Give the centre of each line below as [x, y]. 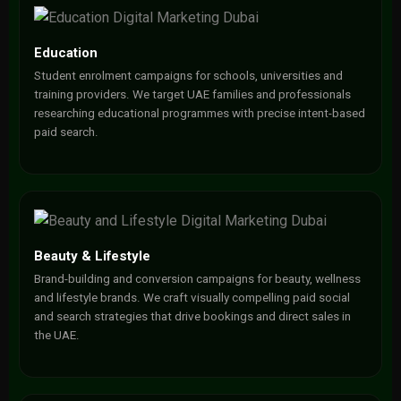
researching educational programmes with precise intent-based [199, 113]
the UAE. [56, 335]
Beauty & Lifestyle [92, 256]
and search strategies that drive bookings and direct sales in [192, 316]
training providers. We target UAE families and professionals [192, 94]
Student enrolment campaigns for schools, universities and [188, 76]
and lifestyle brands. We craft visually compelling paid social [192, 298]
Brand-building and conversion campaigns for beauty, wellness [197, 279]
